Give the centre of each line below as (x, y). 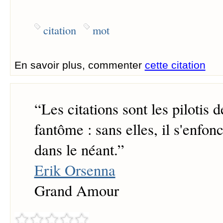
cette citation (175, 65)
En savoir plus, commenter (79, 65)
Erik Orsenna (75, 170)
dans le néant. (76, 150)
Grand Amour (76, 191)
